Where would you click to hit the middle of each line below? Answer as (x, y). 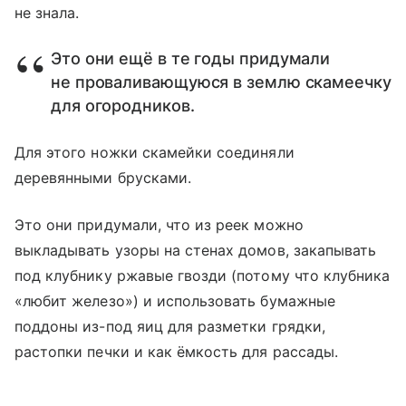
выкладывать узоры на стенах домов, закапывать (196, 250)
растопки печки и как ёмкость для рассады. (176, 351)
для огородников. (123, 105)
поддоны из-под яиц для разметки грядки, (170, 326)
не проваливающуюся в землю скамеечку (221, 82)
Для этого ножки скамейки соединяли (155, 152)
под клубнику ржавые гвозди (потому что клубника (203, 275)
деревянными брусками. (103, 177)
